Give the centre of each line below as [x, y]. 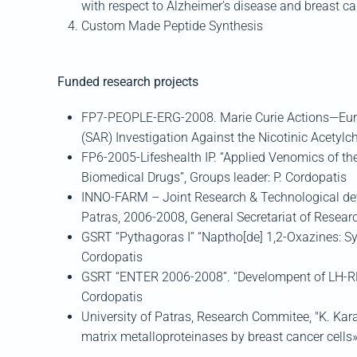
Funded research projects [128, 82]
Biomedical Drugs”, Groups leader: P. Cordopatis [214, 177]
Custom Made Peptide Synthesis [172, 26]
